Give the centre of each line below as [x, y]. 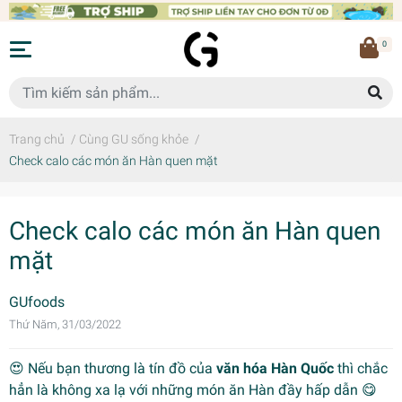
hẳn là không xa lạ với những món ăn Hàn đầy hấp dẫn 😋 [193, 390]
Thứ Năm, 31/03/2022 [65, 324]
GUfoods [37, 302]
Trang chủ [37, 139]
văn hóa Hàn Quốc [277, 368]
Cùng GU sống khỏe [134, 139]
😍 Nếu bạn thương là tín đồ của [113, 368]
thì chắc [363, 368]
